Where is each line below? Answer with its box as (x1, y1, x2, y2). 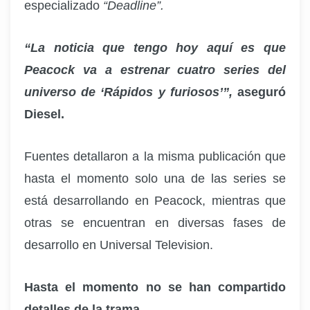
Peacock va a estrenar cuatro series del (24, 62, 286, 77)
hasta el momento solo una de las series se (24, 170, 286, 185)
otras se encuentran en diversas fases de (24, 215, 286, 230)
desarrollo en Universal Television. (24, 237, 213, 252)
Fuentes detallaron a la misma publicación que (24, 148, 286, 163)
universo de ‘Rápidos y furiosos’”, (24, 84, 232, 100)
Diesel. (24, 107, 64, 122)
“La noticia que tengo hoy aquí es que (24, 40, 286, 55)
